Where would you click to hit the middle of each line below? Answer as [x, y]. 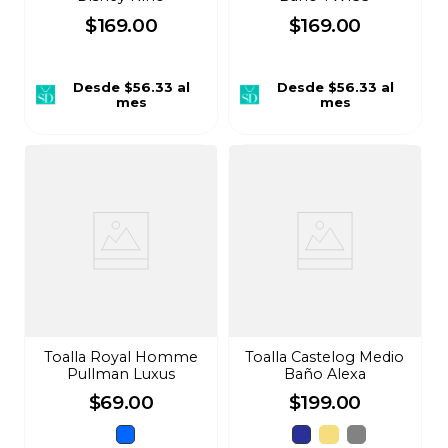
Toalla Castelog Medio [325, 356]
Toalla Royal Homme [121, 356]
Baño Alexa [324, 373]
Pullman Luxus [121, 373]
